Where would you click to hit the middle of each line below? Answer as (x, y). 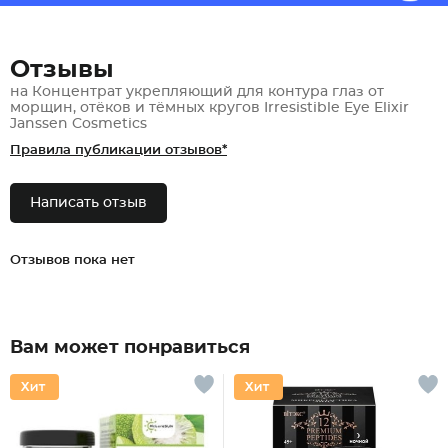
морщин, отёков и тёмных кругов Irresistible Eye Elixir (209, 108)
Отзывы (62, 70)
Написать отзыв (88, 203)
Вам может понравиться (130, 348)
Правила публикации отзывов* (118, 150)
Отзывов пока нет (72, 260)
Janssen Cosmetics (78, 124)
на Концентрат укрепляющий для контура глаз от (197, 92)
